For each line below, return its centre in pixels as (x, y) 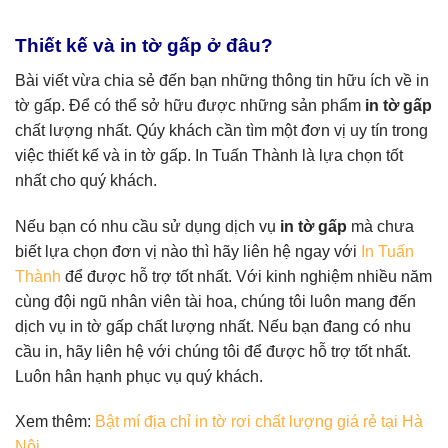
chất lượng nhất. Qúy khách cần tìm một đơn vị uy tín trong (221, 130)
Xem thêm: (55, 422)
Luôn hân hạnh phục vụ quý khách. (139, 376)
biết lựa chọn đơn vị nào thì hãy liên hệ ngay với (188, 251)
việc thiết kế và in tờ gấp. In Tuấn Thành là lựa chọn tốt (209, 155)
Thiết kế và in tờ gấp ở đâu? (144, 46)
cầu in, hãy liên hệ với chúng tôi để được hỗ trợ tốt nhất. (213, 351)
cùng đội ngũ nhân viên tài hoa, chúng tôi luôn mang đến (215, 301)
